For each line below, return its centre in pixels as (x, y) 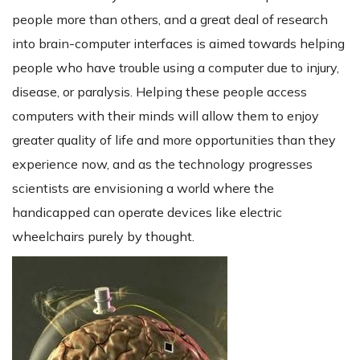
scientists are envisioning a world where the (143, 188)
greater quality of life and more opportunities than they (174, 140)
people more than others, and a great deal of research (170, 20)
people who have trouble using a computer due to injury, (176, 68)
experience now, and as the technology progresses (162, 164)
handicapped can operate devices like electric (147, 213)
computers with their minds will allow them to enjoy (166, 116)
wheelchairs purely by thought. (103, 237)
